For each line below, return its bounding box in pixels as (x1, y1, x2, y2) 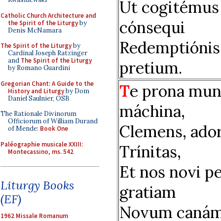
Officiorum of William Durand (8, 117, 98, 125)
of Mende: (8, 124, 40, 133)
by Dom (64, 86, 89, 95)
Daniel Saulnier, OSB (8, 94, 70, 103)
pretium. (119, 57, 182, 78)
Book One (40, 124, 68, 133)
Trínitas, (119, 141, 181, 162)
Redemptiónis (119, 37, 220, 58)
